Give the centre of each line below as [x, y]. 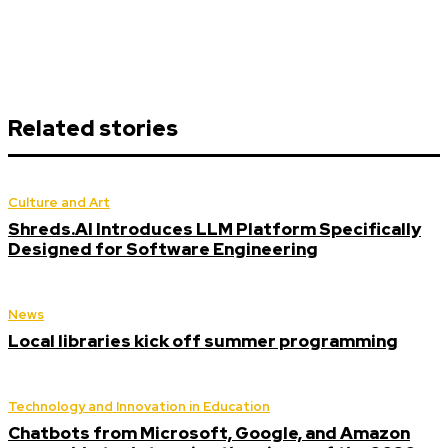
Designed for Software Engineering [163, 248]
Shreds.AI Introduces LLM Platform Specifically [214, 228]
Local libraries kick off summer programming [203, 340]
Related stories [93, 128]
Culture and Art [59, 202]
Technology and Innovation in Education [139, 406]
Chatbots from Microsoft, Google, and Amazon [209, 432]
